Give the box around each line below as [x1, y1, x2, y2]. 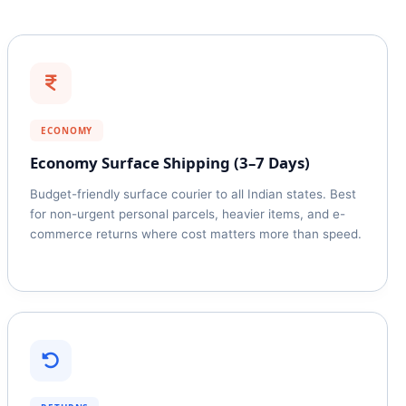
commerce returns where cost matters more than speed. [30, 227, 362, 241]
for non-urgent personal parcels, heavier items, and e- [30, 207, 345, 221]
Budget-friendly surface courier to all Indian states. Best [30, 187, 356, 201]
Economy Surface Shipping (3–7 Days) [30, 152, 310, 173]
